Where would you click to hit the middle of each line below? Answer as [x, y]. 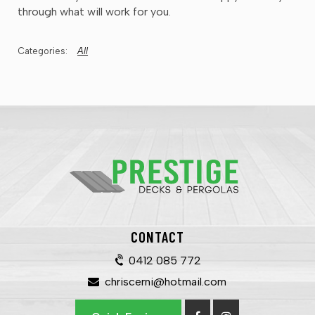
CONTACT [157, 236]
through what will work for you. [94, 11]
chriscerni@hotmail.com [166, 281]
